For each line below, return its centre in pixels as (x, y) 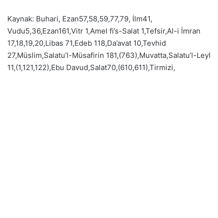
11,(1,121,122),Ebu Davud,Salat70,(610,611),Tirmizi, (91, 67)
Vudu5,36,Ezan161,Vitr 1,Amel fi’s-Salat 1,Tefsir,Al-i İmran (104, 31)
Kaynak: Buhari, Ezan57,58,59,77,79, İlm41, (80, 19)
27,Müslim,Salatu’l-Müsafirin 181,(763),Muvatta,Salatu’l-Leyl (109, 55)
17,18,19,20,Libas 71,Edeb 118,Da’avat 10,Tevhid (87, 43)
